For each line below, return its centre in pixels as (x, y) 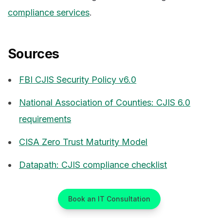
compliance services (49, 12)
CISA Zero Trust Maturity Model (83, 142)
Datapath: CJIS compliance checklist (93, 164)
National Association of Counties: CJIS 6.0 (105, 103)
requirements (45, 119)
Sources (34, 54)
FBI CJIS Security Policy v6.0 (78, 80)
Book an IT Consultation (109, 199)
